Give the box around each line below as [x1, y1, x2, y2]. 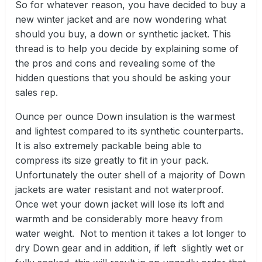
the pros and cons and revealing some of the [15, 57, 215, 70]
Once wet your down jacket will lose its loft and [15, 198, 224, 211]
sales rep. [15, 87, 58, 99]
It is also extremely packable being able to [15, 140, 202, 152]
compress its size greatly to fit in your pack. [15, 154, 212, 167]
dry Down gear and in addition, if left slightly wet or [15, 242, 244, 254]
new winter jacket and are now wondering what [15, 13, 226, 26]
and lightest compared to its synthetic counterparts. [15, 125, 243, 137]
